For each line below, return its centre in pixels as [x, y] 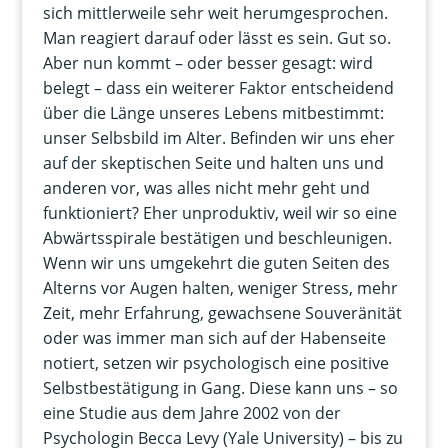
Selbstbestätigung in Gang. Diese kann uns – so [220, 387]
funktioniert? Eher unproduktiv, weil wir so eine [219, 212]
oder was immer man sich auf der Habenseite [214, 337]
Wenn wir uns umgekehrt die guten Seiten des [216, 262]
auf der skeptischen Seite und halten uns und [213, 162]
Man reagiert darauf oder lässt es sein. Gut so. [216, 37]
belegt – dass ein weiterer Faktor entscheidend [218, 87]
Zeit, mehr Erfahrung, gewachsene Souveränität [222, 312]
